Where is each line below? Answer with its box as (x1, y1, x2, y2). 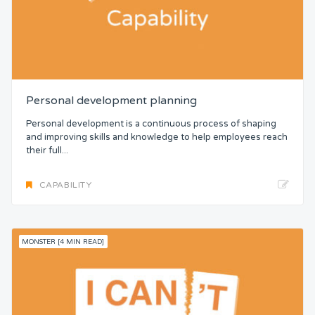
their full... (26, 145, 68, 157)
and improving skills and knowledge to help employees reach (26, 131, 288, 143)
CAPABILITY (39, 179, 92, 190)
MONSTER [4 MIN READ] (22, 237, 105, 246)
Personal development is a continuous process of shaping (26, 118, 276, 130)
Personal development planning (26, 94, 197, 108)
